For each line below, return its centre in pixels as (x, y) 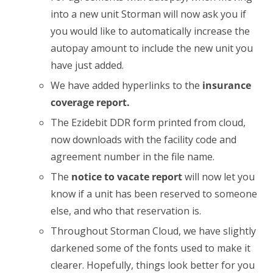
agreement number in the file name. (133, 156)
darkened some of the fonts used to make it (151, 248)
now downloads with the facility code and (144, 139)
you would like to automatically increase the (150, 31)
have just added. (87, 65)
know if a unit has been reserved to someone (154, 193)
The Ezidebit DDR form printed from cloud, (148, 122)
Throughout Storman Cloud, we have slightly (153, 231)
